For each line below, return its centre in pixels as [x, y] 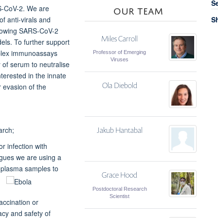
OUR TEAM [138, 9]
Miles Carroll [119, 38]
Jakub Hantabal [119, 130]
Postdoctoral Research [119, 189]
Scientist [119, 196]
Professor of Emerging [119, 52]
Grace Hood [119, 175]
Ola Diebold [119, 86]
